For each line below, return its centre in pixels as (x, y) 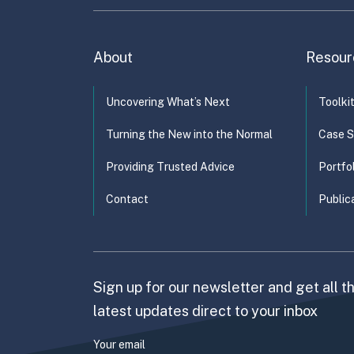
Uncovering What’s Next (168, 102)
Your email (119, 345)
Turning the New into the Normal (189, 135)
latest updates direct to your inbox (205, 311)
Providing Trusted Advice (170, 167)
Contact (127, 200)
